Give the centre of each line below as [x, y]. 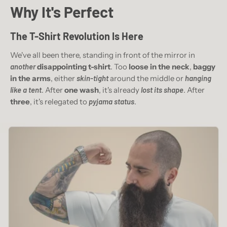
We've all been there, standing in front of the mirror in [103, 55]
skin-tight [92, 78]
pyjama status [111, 102]
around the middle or [147, 79]
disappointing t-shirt [74, 67]
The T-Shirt [36, 36]
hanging [198, 78]
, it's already [120, 90]
